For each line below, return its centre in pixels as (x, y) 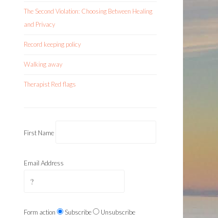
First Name (39, 133)
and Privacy (39, 24)
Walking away (43, 64)
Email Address (44, 163)
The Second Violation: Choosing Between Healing (88, 11)
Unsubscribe (118, 212)
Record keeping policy (52, 44)
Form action (40, 212)
